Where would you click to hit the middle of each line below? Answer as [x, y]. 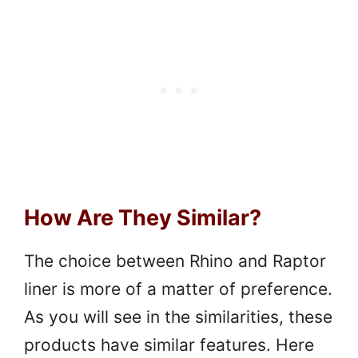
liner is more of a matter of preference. [178, 288]
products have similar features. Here [169, 344]
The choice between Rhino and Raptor [175, 261]
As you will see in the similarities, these [178, 316]
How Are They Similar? [143, 217]
